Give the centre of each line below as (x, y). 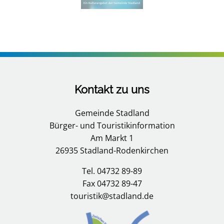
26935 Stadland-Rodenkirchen (112, 150)
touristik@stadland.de (112, 196)
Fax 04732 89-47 (112, 183)
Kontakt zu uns (112, 89)
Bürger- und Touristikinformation (112, 125)
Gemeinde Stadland (112, 113)
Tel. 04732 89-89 (112, 171)
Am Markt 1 (112, 138)
